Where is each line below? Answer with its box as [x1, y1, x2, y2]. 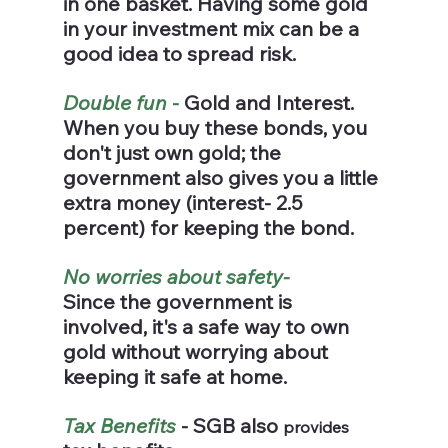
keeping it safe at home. [62, 364, 287, 390]
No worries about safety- [62, 264, 289, 290]
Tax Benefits [62, 413, 176, 439]
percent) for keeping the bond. [62, 215, 354, 241]
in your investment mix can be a [62, 16, 364, 42]
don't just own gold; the [62, 140, 286, 166]
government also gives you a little [62, 165, 383, 191]
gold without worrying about [62, 339, 333, 365]
